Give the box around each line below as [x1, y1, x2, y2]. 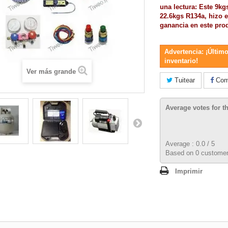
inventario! [164, 57, 198, 65]
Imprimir [175, 167, 203, 175]
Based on [165, 149, 195, 157]
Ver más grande [26, 68, 76, 75]
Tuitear [173, 76, 195, 84]
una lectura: [160, 3, 199, 11]
